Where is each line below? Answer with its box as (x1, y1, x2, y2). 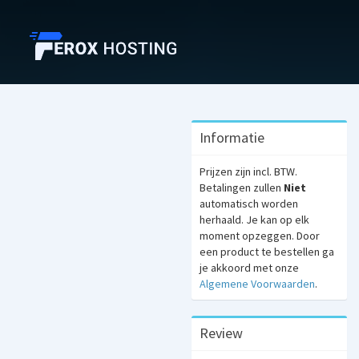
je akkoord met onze (200, 260, 299, 275)
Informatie (200, 128, 264, 147)
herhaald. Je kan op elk (200, 212, 309, 227)
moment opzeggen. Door (200, 228, 320, 243)
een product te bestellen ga (200, 244, 334, 259)
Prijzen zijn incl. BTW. (200, 164, 297, 179)
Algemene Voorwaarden (200, 276, 315, 291)
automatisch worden (200, 196, 298, 211)
